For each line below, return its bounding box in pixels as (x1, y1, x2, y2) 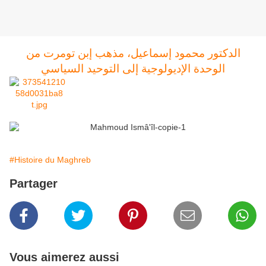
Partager (9, 177, 58, 191)
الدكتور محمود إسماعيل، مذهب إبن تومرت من (26, 47, 240, 60)
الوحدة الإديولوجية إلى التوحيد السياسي (41, 62, 225, 75)
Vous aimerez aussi (9, 251, 119, 264)
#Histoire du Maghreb (9, 155, 91, 165)
